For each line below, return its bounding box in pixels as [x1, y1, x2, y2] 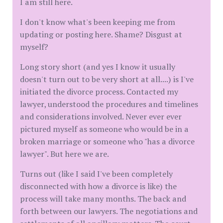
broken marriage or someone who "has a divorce [20, 136, 195, 147]
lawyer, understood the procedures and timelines [20, 99, 198, 110]
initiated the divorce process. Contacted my [20, 86, 178, 97]
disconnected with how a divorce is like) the [20, 181, 177, 192]
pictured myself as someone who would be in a [20, 123, 189, 134]
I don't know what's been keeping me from [20, 16, 175, 27]
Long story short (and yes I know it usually [20, 61, 175, 72]
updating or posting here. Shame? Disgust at [20, 29, 182, 40]
